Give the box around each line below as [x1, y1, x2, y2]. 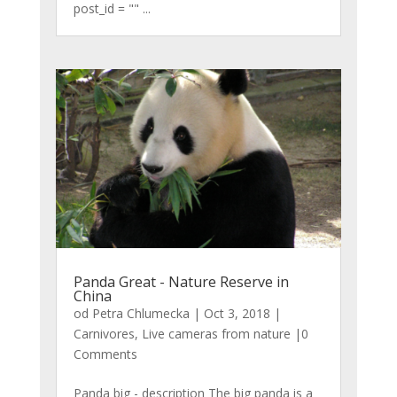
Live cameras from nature [141, 324, 291, 342]
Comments [73, 345, 137, 362]
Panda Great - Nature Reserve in [73, 271, 289, 292]
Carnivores [73, 324, 135, 342]
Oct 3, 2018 [203, 304, 270, 322]
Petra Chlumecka [91, 304, 190, 322]
